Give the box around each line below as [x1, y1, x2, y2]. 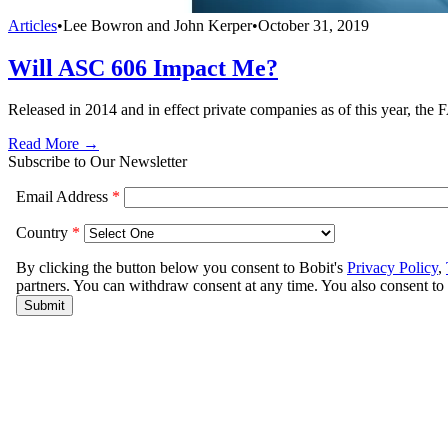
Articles [8, 16, 57, 34]
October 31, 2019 [258, 16, 369, 34]
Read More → [8, 135, 99, 153]
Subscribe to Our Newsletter [8, 153, 187, 171]
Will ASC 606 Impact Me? [8, 54, 278, 81]
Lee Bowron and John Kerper [63, 16, 252, 34]
